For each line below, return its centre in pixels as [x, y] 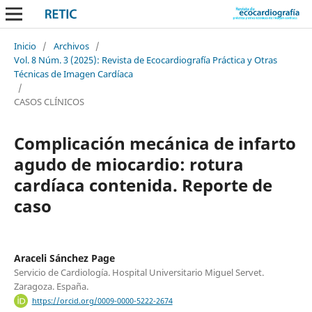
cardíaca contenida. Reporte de [143, 185]
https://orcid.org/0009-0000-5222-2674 [102, 301]
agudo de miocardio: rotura [128, 164]
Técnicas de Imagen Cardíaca [73, 73]
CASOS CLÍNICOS [49, 101]
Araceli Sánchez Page [64, 258]
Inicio [25, 46]
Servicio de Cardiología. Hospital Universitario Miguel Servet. [139, 272]
